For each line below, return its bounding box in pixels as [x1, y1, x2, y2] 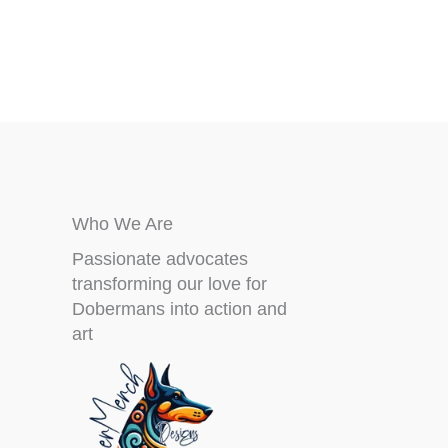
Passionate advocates [72, 249, 248, 269]
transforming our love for [72, 274, 267, 294]
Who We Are [72, 214, 173, 234]
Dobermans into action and [72, 299, 287, 319]
